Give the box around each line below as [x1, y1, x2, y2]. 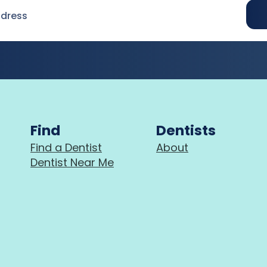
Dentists [156, 120, 216, 140]
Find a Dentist [30, 139, 102, 155]
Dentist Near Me [30, 154, 114, 170]
